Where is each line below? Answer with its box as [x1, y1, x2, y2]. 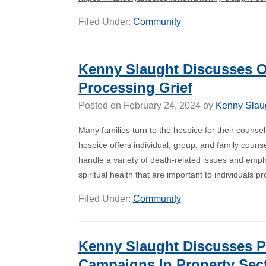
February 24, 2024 [123, 100, 201, 110]
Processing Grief [78, 80, 192, 96]
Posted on [78, 100, 123, 110]
